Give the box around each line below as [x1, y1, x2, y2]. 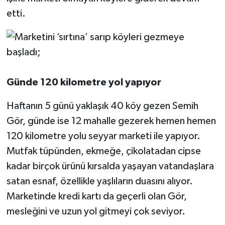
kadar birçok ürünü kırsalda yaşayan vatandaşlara [6, 161, 214, 171]
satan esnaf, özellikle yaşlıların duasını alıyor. [6, 176, 193, 186]
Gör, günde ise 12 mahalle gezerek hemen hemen [6, 116, 216, 126]
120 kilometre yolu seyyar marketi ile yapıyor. [6, 131, 200, 141]
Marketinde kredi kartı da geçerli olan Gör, [6, 191, 187, 201]
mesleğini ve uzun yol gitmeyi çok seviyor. [6, 206, 185, 216]
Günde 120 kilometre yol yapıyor [6, 77, 161, 87]
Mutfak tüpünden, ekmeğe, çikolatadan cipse [6, 146, 201, 156]
